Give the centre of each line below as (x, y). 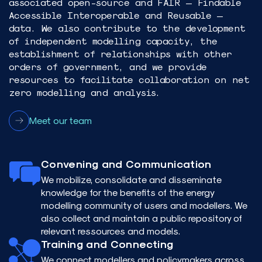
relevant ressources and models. (111, 230)
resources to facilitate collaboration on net (129, 79)
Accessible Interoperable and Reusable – (116, 15)
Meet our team (61, 120)
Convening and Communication (126, 163)
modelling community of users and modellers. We (144, 205)
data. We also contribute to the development (127, 27)
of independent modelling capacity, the (113, 40)
